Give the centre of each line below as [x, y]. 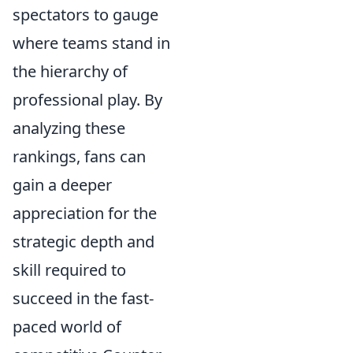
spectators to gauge [85, 15]
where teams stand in [91, 43]
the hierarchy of [70, 71]
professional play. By [87, 100]
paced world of [67, 327]
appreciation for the [85, 213]
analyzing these [69, 128]
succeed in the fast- [83, 298]
